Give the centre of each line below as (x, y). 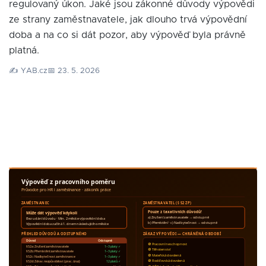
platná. (24, 50)
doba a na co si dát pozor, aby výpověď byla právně (127, 35)
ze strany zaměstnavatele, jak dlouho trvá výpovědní (128, 20)
